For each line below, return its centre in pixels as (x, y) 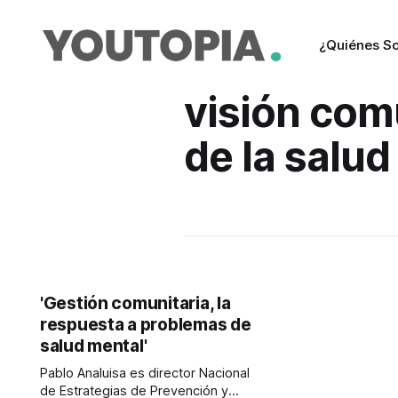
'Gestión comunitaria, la (135, 303)
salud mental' (93, 346)
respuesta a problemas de (145, 325)
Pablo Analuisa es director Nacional (144, 373)
